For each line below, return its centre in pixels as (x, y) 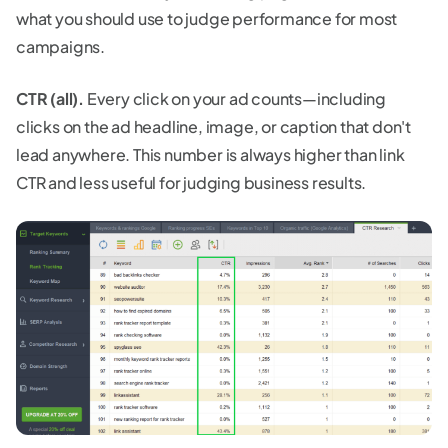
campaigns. (61, 46)
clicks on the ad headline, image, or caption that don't (213, 126)
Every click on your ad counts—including (236, 98)
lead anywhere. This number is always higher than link (210, 154)
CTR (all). (51, 98)
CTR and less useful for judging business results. (191, 182)
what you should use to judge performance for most (207, 18)
